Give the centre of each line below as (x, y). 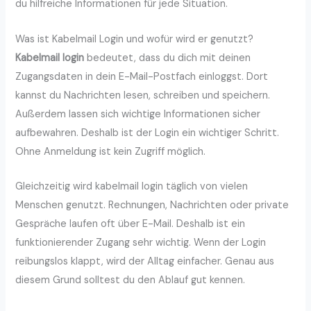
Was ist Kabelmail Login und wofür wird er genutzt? (135, 39)
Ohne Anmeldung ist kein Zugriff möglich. (111, 151)
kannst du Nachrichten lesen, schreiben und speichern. (143, 95)
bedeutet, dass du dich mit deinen (168, 58)
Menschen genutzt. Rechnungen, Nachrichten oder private (152, 205)
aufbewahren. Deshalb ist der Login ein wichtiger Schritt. (148, 133)
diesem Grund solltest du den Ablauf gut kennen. (131, 280)
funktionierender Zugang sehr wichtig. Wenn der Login (141, 243)
